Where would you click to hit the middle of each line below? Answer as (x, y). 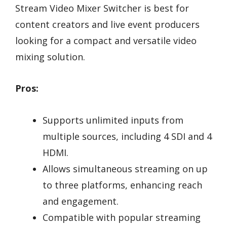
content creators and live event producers (107, 24)
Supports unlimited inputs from (113, 120)
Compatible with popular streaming (122, 217)
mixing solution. (50, 56)
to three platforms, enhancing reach (122, 185)
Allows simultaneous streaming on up (125, 168)
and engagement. (81, 201)
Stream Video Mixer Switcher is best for (102, 8)
